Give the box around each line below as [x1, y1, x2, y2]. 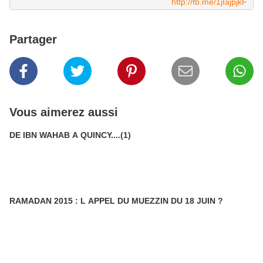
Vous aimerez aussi [9, 106, 118, 119]
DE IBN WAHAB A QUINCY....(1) [9, 130, 131, 140]
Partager [9, 33, 57, 46]
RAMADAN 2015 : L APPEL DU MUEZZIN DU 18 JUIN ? [9, 196, 223, 205]
